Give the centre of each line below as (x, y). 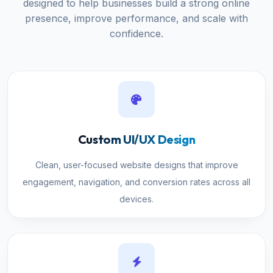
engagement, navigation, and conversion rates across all (136, 182)
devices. (136, 199)
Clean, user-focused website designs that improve (136, 165)
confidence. (136, 34)
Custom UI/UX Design (136, 139)
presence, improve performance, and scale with (136, 18)
